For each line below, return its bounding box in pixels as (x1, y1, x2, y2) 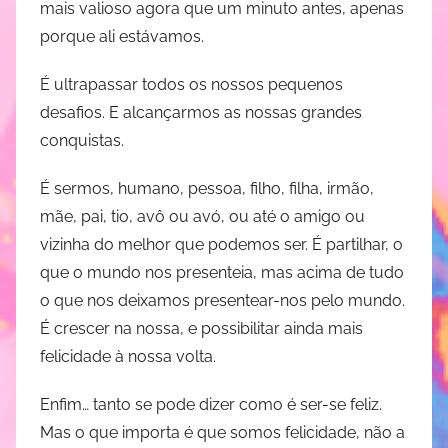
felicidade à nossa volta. (40, 346, 216, 366)
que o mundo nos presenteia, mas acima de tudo (40, 262, 404, 282)
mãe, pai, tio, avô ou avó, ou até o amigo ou (40, 206, 365, 226)
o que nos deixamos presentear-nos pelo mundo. (40, 290, 405, 310)
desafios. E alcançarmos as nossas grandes (40, 102, 362, 122)
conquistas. (40, 130, 124, 150)
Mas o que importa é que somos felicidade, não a (40, 422, 405, 442)
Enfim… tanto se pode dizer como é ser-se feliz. (40, 394, 382, 414)
